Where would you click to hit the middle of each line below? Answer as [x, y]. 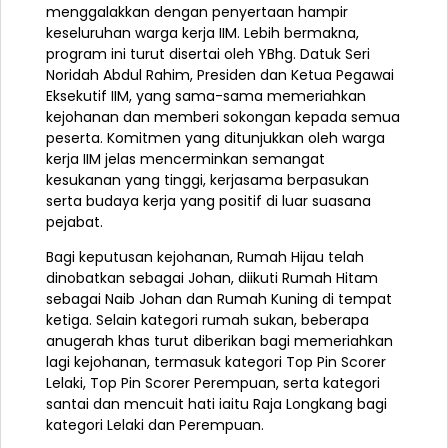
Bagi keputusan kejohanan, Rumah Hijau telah [205, 256]
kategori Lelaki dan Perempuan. [155, 424]
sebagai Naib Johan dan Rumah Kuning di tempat [219, 298]
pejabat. [74, 221]
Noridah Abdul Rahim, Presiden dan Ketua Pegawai [220, 74]
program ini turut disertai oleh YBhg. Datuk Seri [208, 53]
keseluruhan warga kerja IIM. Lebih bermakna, [202, 32]
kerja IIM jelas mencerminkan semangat [185, 158]
